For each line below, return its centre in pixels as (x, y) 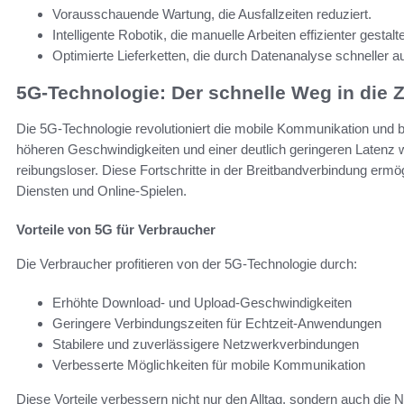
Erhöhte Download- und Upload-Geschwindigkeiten (202, 303)
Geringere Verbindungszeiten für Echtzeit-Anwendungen (217, 324)
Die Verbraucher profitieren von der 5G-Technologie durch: (187, 264)
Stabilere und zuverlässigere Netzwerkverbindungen (206, 344)
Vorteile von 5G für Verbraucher (116, 230)
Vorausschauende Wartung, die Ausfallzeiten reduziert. (212, 14)
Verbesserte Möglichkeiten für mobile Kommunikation (209, 365)
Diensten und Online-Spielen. (101, 191)
